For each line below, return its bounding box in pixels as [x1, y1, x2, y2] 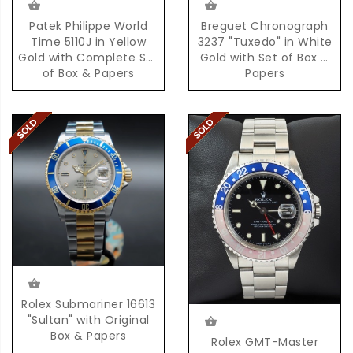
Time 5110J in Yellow [31, 34, 146, 50]
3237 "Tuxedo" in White [197, 34, 333, 50]
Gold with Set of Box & [199, 50, 330, 66]
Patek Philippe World [29, 18, 147, 35]
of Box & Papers [42, 65, 135, 82]
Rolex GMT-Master [211, 334, 318, 351]
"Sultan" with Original [27, 311, 150, 328]
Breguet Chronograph [201, 18, 329, 35]
